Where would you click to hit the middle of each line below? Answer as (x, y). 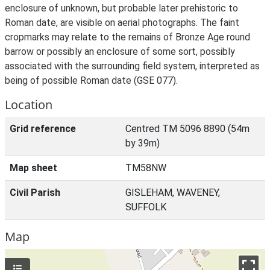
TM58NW (146, 168)
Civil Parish (35, 193)
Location (29, 105)
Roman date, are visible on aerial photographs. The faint (122, 23)
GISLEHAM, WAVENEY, (173, 193)
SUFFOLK (146, 207)
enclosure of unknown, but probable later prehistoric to (121, 8)
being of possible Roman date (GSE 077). (91, 80)
